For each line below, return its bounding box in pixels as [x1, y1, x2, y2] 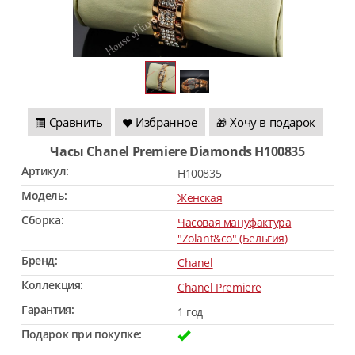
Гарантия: [21, 302, 74, 317]
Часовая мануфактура [177, 215, 292, 230]
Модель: [21, 188, 67, 203]
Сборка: [21, 212, 64, 227]
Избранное [136, 114, 197, 130]
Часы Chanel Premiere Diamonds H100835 [59, 143, 305, 160]
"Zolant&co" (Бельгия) [177, 231, 288, 246]
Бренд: [21, 253, 58, 268]
